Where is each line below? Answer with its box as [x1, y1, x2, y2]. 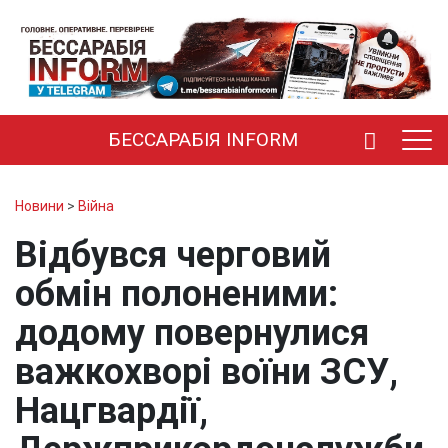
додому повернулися [15, 311, 369, 354]
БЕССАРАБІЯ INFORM [108, 127, 299, 151]
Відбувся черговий [15, 233, 331, 276]
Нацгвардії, [15, 389, 208, 432]
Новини [15, 197, 64, 214]
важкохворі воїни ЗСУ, [15, 350, 398, 393]
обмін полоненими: [15, 272, 338, 315]
